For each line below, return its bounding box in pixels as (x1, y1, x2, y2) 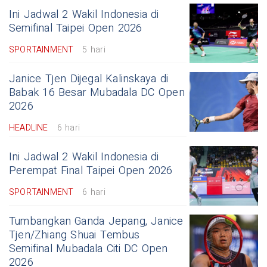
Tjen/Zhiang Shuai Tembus (9, 227, 139, 244)
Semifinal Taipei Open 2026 (9, 20, 142, 37)
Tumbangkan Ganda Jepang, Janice (9, 213, 184, 230)
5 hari (82, 44, 105, 57)
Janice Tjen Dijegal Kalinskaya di (9, 71, 168, 88)
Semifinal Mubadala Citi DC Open (9, 241, 168, 257)
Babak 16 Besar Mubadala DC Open (9, 85, 185, 101)
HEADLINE (9, 122, 48, 135)
